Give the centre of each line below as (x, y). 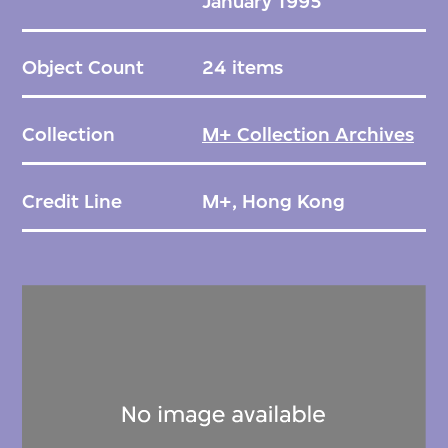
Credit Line (72, 201)
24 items (242, 68)
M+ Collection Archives (307, 134)
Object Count (83, 68)
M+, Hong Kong (273, 201)
